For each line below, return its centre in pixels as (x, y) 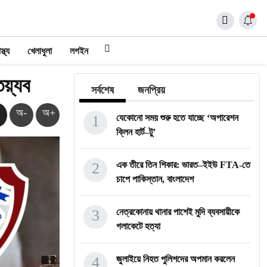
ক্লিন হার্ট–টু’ (136, 132)
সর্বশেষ (103, 90)
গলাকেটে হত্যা (138, 226)
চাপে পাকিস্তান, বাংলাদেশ (155, 179)
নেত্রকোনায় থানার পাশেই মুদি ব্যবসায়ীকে (178, 212)
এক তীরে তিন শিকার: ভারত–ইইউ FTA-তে (183, 165)
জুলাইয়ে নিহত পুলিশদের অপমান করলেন (176, 259)
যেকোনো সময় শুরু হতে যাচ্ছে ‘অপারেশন (177, 118)
